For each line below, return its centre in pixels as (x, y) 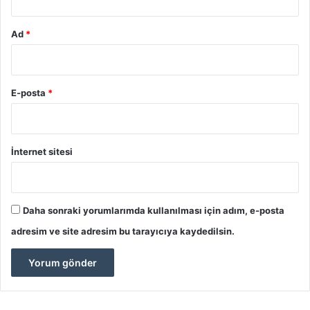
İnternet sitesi (42, 152)
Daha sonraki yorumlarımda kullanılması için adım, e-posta (154, 211)
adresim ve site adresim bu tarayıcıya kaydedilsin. (123, 231)
